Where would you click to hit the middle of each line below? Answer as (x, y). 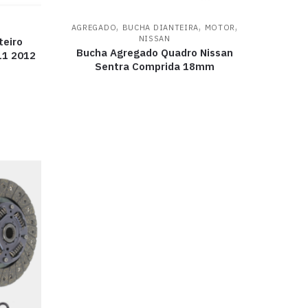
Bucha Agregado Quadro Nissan (154, 53)
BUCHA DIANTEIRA (161, 28)
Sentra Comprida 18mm (154, 67)
